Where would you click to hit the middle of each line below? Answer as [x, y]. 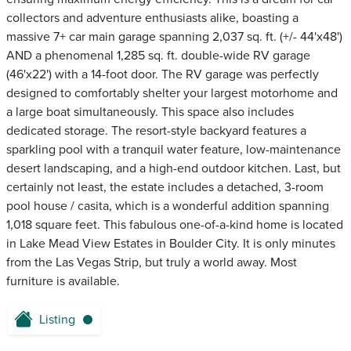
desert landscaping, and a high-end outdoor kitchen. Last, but [174, 169]
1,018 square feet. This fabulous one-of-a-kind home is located [175, 225]
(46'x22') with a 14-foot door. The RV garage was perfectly [163, 75]
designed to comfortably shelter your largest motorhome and [172, 94]
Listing [57, 320]
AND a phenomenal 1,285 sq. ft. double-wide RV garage [158, 56]
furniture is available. [63, 282]
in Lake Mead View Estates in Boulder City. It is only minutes [171, 244]
